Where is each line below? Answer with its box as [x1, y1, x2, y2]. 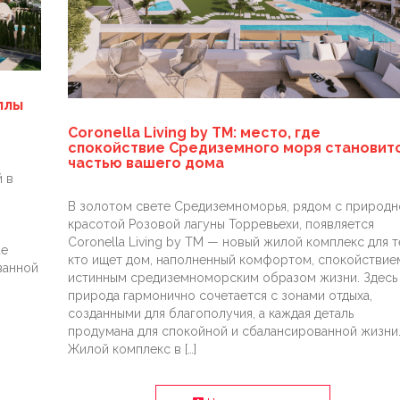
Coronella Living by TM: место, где [67, 123, 321, 141]
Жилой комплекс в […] [67, 341, 196, 356]
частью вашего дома [67, 154, 224, 171]
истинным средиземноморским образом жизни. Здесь [67, 270, 397, 285]
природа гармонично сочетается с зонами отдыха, [67, 287, 372, 303]
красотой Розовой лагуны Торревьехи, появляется [67, 216, 374, 231]
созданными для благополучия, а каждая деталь [67, 305, 354, 321]
